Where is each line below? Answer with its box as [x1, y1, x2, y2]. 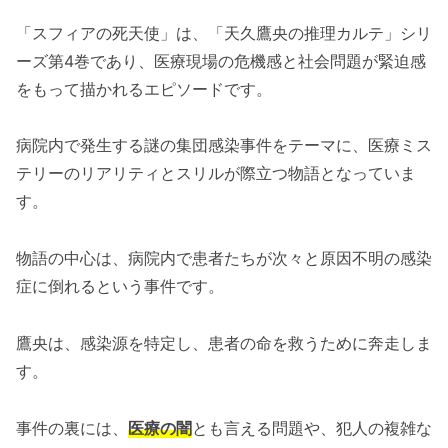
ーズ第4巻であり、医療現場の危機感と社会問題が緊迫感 [16, 50, 426, 71]
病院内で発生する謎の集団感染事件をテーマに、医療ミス [16, 135, 432, 156]
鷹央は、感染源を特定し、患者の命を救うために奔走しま [16, 333, 432, 354]
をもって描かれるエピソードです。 [16, 78, 272, 99]
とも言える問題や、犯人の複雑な [192, 417, 432, 438]
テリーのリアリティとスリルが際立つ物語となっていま [16, 163, 416, 184]
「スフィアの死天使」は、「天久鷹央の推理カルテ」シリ [16, 22, 432, 43]
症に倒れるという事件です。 [16, 276, 224, 297]
